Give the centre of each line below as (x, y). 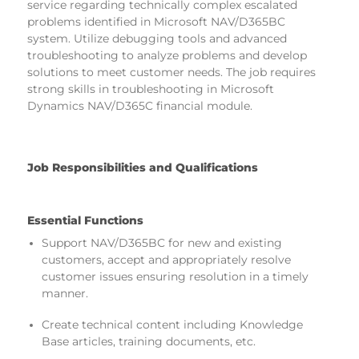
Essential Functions (85, 221)
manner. (65, 294)
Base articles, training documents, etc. (148, 341)
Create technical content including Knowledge (172, 324)
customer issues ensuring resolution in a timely (175, 277)
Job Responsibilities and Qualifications (143, 167)
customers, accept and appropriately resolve (166, 260)
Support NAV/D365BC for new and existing (161, 243)
